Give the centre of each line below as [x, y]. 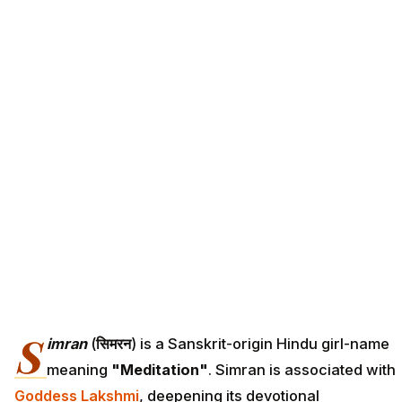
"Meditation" [160, 370]
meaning [79, 370]
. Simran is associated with [302, 370]
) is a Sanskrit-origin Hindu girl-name [260, 344]
